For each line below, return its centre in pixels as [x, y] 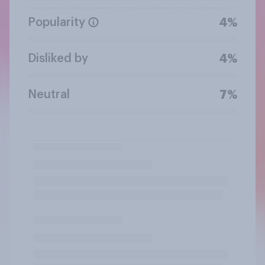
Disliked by [58, 58]
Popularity [56, 22]
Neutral [49, 94]
